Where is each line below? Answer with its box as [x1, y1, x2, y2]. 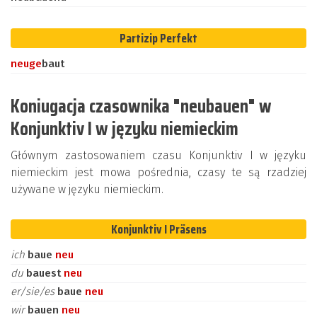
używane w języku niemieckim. [11, 183, 163, 196]
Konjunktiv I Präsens [110, 219, 207, 239]
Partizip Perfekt [120, 28, 197, 48]
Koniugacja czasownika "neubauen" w [11, 91, 272, 121]
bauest [26, 267, 64, 279]
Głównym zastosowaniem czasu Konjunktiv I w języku [11, 149, 306, 162]
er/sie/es [11, 285, 57, 298]
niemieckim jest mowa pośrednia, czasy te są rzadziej [11, 166, 306, 179]
